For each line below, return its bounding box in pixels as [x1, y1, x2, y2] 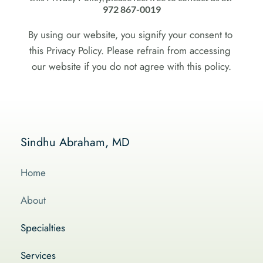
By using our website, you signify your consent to [28, 28, 232, 42]
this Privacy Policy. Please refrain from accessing [29, 43, 231, 58]
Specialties [21, 221, 65, 235]
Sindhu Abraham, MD [21, 134, 130, 151]
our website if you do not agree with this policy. [32, 59, 231, 73]
